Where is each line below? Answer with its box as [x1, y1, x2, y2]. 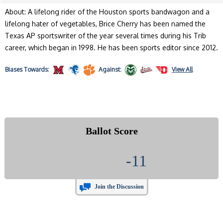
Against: [97, 66, 123, 74]
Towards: [22, 66, 51, 74]
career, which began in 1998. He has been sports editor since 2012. [5, 43, 218, 52]
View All [172, 66, 193, 74]
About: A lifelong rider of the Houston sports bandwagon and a [5, 7, 210, 16]
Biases [5, 66, 22, 74]
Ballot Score [85, 125, 138, 137]
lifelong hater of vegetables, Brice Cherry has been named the [5, 19, 206, 28]
